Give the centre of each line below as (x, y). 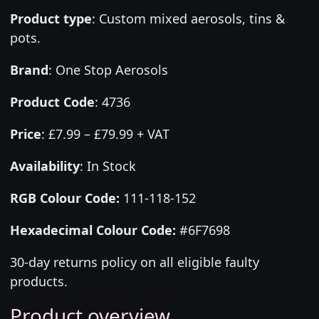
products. (38, 281)
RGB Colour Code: (64, 198)
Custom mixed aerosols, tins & (192, 18)
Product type (51, 18)
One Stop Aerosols (111, 69)
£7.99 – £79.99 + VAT (109, 134)
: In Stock (108, 166)
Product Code (52, 101)
